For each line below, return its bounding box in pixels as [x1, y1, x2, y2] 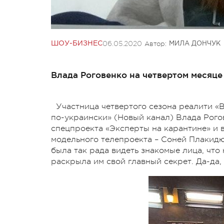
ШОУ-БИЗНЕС [51, 40, 102, 46]
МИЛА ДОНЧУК [169, 40, 220, 46]
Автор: [144, 39, 166, 47]
